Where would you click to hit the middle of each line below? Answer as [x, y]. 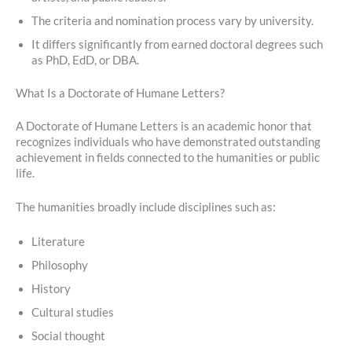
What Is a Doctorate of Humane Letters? [120, 93]
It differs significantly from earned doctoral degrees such [177, 45]
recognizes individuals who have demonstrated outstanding [168, 141]
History [51, 288]
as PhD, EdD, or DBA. [85, 60]
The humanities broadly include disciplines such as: [146, 207]
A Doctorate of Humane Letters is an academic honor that [164, 126]
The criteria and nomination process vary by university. [172, 21]
